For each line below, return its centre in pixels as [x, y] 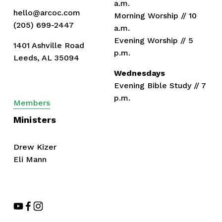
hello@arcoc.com [47, 12]
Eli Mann [30, 159]
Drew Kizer [35, 147]
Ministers [35, 119]
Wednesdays [139, 73]
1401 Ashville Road [49, 45]
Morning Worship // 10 [155, 15]
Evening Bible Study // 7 [160, 85]
